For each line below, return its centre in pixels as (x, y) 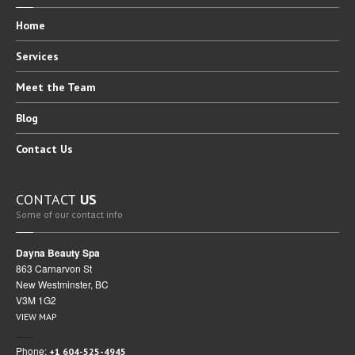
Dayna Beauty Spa (58, 253)
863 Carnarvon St (54, 268)
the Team (70, 87)
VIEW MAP (36, 317)
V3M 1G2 (36, 300)
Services (37, 56)
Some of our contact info (69, 214)
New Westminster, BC (62, 284)
